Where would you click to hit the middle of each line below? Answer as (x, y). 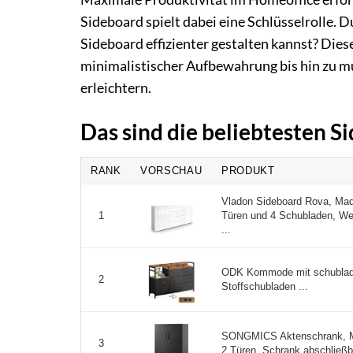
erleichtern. (116, 88)
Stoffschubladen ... (265, 287)
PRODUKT (248, 171)
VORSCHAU (171, 171)
